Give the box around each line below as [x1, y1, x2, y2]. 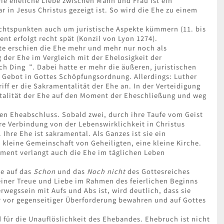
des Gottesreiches [125, 166, 190, 176]
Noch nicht [87, 166, 125, 176]
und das [55, 166, 87, 176]
